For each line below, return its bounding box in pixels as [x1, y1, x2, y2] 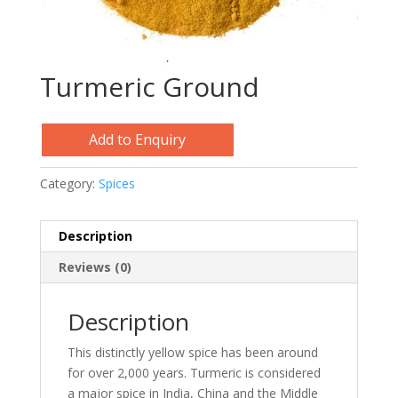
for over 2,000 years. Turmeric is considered [67, 363, 321, 381]
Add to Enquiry [89, 130, 187, 150]
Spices [98, 174, 135, 192]
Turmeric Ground [39, 68, 259, 106]
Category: [39, 174, 99, 192]
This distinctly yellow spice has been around [67, 343, 318, 361]
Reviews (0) [58, 258, 131, 275]
